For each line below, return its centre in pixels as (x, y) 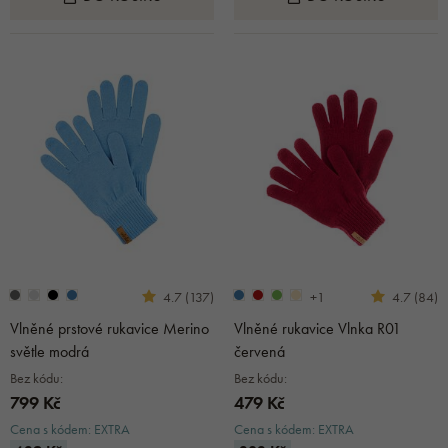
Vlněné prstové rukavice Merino (109, 328)
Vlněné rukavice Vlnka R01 (317, 328)
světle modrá (49, 351)
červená (259, 351)
